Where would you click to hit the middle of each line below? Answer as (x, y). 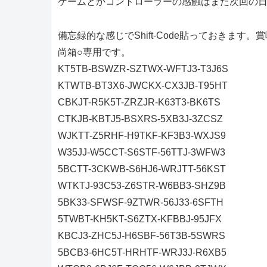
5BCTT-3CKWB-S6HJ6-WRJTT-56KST (142, 169)
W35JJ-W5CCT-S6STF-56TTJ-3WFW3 (141, 153)
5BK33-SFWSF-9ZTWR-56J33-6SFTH (140, 203)
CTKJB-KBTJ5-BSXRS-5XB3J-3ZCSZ (140, 119)
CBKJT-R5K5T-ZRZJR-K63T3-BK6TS (139, 103)
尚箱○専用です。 (94, 52)
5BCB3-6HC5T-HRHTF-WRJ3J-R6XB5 (142, 253)
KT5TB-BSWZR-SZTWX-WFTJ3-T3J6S (143, 69)
